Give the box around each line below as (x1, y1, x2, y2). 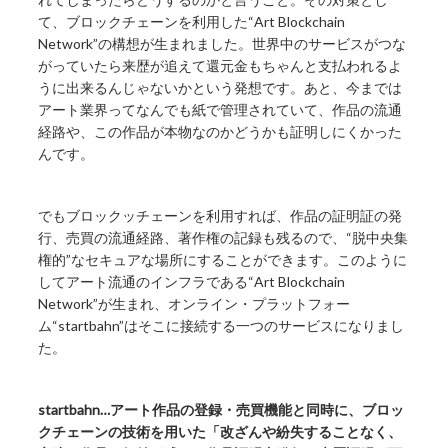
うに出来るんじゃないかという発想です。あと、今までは (38, 79, 403, 97)
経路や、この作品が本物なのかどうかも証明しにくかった (38, 123, 403, 141)
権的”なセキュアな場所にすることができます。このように (38, 251, 408, 269)
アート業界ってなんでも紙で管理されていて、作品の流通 (38, 101, 403, 119)
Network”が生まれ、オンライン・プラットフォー (38, 295, 351, 313)
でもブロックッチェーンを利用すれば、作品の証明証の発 (38, 207, 403, 225)
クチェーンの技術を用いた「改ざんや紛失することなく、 (38, 423, 403, 441)
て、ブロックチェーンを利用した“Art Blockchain (38, 13, 346, 31)
